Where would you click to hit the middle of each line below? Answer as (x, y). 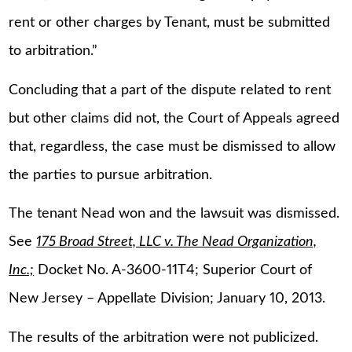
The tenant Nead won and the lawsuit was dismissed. (174, 214)
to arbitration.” (53, 51)
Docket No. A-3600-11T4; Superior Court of (173, 271)
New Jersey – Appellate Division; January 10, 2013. (167, 299)
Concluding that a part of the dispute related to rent (170, 90)
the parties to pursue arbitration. (111, 175)
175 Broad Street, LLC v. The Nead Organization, (177, 242)
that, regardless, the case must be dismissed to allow (172, 147)
